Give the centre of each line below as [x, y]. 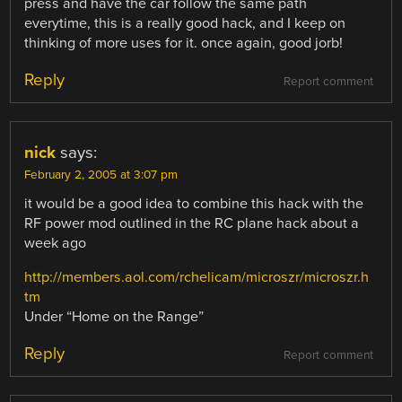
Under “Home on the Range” [114, 316]
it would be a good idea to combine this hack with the [194, 203]
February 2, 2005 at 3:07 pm [101, 175]
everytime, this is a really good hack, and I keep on [185, 23]
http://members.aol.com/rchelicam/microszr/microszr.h [197, 277]
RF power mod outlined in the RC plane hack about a [192, 223]
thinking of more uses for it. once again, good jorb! [184, 43]
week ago [56, 243]
